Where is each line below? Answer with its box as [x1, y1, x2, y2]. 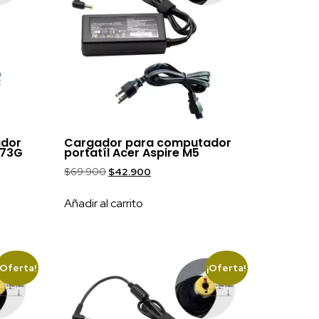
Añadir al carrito [64, 195, 144, 211]
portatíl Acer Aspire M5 [64, 144, 200, 161]
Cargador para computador [64, 134, 232, 151]
